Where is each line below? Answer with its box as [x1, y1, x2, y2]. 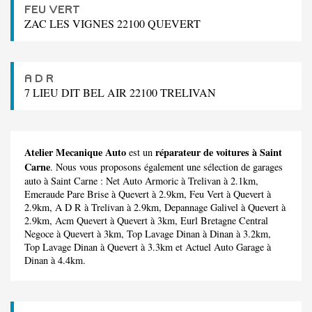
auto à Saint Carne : [24, 173, 106, 187]
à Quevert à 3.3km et [97, 240, 185, 253]
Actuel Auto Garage [185, 240, 264, 253]
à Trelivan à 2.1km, [178, 173, 258, 187]
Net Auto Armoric [106, 173, 178, 187]
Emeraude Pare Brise [24, 187, 109, 201]
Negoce [24, 226, 54, 240]
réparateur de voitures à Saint [155, 144, 282, 159]
